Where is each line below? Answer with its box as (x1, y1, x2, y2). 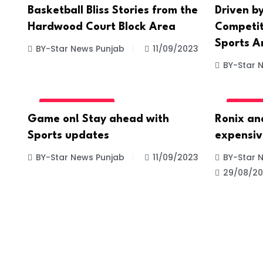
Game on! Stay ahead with (28, 113, 169, 124)
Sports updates (28, 130, 109, 141)
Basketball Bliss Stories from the (28, 5, 198, 16)
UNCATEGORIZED (44, 100, 110, 111)
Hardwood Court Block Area (28, 22, 176, 33)
